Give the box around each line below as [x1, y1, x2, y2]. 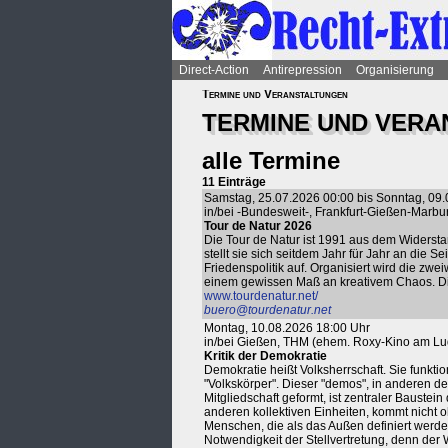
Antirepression [263, 63, 342, 77]
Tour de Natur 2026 [204, 219, 312, 233]
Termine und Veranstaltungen [202, 87, 348, 101]
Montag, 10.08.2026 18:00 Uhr [204, 321, 370, 335]
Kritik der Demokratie [204, 349, 327, 363]
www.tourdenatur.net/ [204, 289, 318, 303]
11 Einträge [202, 175, 266, 189]
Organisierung [356, 63, 434, 77]
